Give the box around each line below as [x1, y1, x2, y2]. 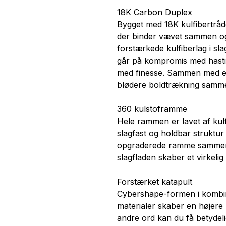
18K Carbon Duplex [117, 7, 192, 18]
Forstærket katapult [117, 177, 192, 187]
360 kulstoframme [117, 104, 187, 115]
